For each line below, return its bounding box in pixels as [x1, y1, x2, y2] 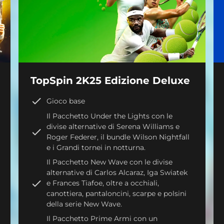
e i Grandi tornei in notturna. [46, 143, 146, 152]
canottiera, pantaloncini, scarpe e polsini [46, 189, 187, 198]
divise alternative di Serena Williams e [46, 122, 180, 131]
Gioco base [46, 96, 85, 105]
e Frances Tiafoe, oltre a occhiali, [46, 178, 159, 188]
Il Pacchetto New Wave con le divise [46, 157, 173, 167]
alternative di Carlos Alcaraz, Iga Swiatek [46, 168, 188, 177]
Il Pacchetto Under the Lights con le [46, 111, 173, 121]
